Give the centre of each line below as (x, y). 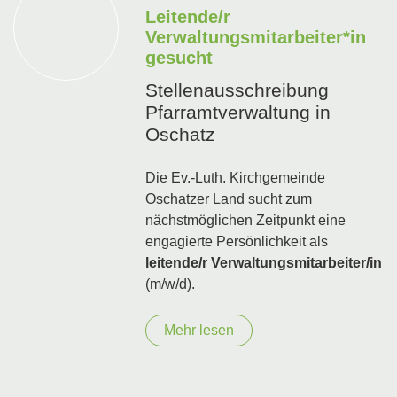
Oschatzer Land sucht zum (229, 198)
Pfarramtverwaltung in (238, 112)
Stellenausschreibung (237, 90)
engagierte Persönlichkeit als (237, 241)
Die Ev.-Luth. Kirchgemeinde (236, 177)
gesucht (179, 57)
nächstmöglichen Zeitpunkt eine (246, 220)
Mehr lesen (199, 330)
